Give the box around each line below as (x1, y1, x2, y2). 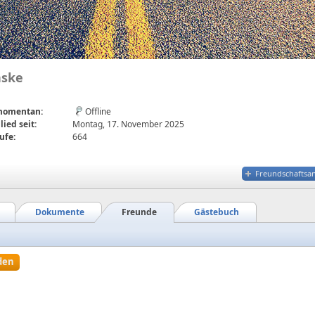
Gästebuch (194, 206, 239, 218)
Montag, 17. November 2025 (72, 118, 184, 130)
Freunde (122, 206, 157, 218)
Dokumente (35, 206, 84, 218)
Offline (85, 105, 111, 117)
